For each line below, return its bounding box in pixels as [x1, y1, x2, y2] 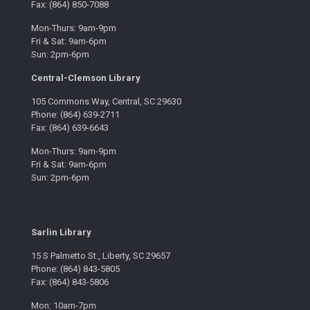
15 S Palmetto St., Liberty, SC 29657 [31, 250, 170, 262]
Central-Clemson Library [31, 73, 140, 84]
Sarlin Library [31, 227, 91, 238]
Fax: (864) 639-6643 [31, 122, 109, 134]
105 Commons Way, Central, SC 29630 [31, 96, 181, 107]
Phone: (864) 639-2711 [31, 109, 120, 120]
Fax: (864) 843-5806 [31, 277, 109, 288]
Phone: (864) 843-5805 [31, 264, 120, 275]
